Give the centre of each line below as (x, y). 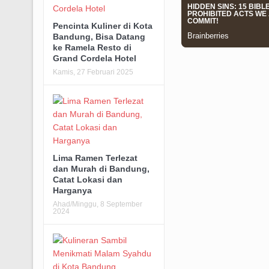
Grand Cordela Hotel (94, 58)
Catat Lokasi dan (87, 179)
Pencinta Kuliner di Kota (102, 26)
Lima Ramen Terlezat (95, 158)
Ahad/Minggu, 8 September (97, 204)
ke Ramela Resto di (92, 47)
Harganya (72, 190)
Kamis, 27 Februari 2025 (93, 72)
